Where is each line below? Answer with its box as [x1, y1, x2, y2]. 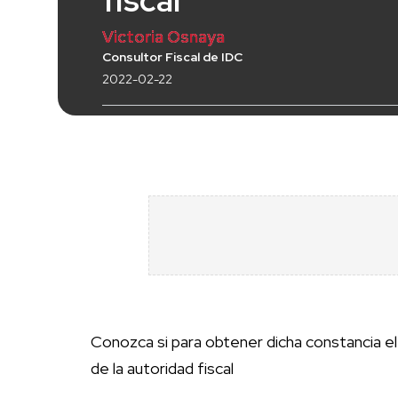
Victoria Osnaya [102, 27, 225, 48]
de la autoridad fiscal [91, 358, 234, 379]
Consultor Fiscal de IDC [102, 49, 243, 66]
